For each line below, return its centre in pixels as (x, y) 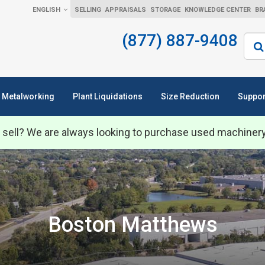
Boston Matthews (132, 225)
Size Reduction (190, 96)
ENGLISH (46, 10)
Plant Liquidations (108, 96)
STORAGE (165, 10)
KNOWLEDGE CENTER (218, 10)
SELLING (88, 10)
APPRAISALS (126, 10)
